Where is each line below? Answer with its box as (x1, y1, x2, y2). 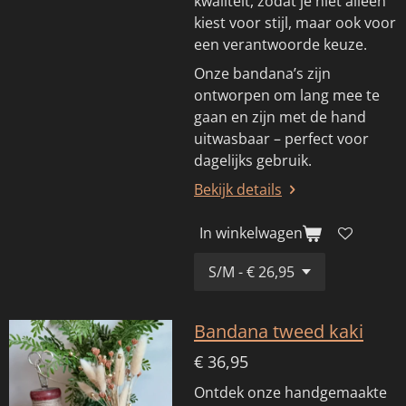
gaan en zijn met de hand (194, 106, 366, 127)
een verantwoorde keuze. (194, 34, 367, 54)
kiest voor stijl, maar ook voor (194, 12, 396, 33)
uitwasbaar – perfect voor (194, 128, 369, 149)
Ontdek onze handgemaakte (194, 382, 387, 402)
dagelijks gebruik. (194, 150, 315, 170)
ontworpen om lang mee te (194, 84, 380, 105)
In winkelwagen (199, 223, 303, 243)
